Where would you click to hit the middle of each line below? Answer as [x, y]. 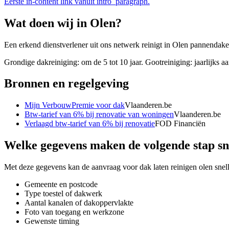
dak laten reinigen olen [176, 167]
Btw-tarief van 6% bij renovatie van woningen [99, 114]
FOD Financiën [180, 124]
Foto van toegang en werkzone [74, 212]
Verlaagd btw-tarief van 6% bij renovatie [90, 124]
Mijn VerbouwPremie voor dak [75, 105]
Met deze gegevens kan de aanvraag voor [72, 167]
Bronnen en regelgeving [66, 84]
